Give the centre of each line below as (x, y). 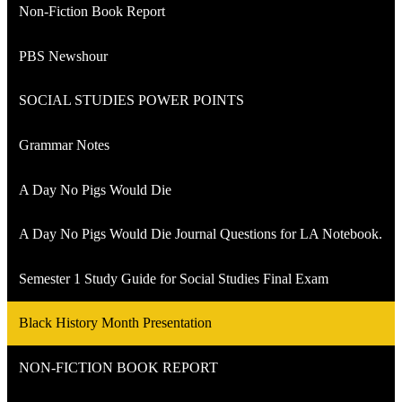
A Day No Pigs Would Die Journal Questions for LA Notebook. (200, 234)
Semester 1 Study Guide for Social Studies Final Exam (173, 278)
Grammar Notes (64, 144)
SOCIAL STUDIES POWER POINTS (131, 100)
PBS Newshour (63, 56)
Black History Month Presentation (115, 323)
